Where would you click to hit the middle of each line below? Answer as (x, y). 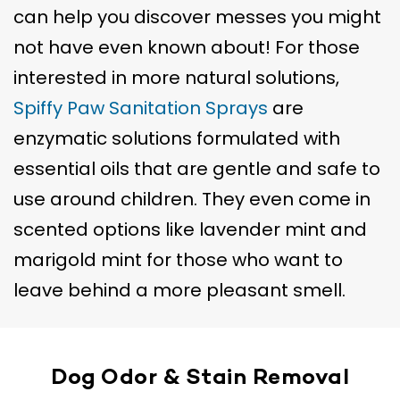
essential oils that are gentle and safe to (197, 169)
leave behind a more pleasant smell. (179, 291)
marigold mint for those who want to (178, 260)
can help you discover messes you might (197, 17)
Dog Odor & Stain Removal (200, 378)
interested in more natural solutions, (176, 78)
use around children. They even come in (192, 200)
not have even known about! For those (187, 48)
